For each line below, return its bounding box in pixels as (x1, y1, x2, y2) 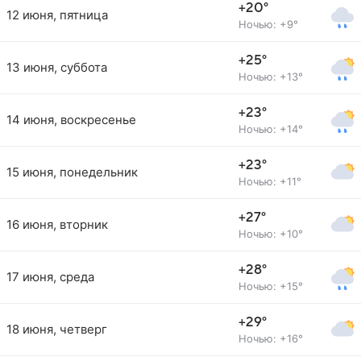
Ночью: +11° (239, 175, 301, 188)
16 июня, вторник (6, 217, 108, 232)
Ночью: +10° (239, 227, 303, 240)
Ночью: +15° (239, 280, 303, 293)
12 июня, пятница (6, 7, 108, 23)
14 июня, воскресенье (6, 112, 136, 127)
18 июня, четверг (6, 322, 107, 337)
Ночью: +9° (239, 18, 298, 31)
